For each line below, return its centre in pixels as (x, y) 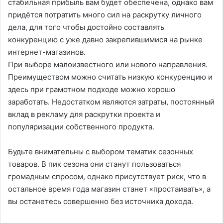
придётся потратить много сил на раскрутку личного (105, 14)
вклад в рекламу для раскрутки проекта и (84, 114)
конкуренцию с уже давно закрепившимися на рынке (105, 39)
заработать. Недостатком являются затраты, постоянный (111, 102)
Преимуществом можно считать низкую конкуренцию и (110, 77)
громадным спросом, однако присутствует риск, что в (107, 176)
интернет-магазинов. (47, 52)
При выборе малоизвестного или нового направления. (108, 64)
